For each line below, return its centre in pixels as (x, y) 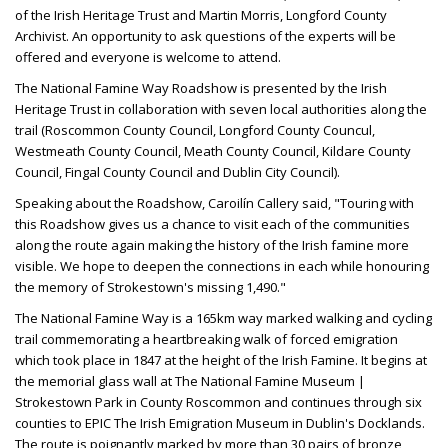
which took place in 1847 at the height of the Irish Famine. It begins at (221, 359)
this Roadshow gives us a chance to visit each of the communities (212, 223)
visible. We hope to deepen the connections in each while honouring (222, 265)
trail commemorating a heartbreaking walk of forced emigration (206, 338)
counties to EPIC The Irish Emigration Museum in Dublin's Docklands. (220, 422)
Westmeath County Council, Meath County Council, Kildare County (213, 150)
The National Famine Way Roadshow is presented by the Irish (201, 87)
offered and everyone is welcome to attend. (149, 56)
